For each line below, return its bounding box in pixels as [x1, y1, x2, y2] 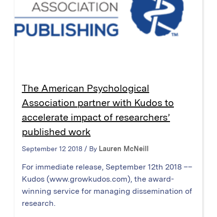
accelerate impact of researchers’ [22, 111, 170, 124]
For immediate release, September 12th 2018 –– [22, 162, 192, 172]
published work [22, 126, 91, 138]
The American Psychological [22, 82, 149, 94]
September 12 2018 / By [22, 145, 99, 153]
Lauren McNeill [99, 145, 149, 153]
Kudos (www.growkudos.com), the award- [22, 174, 174, 184]
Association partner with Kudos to [22, 97, 174, 109]
